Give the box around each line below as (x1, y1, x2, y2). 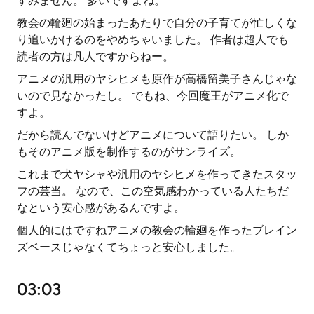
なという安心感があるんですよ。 (17, 201, 185, 214)
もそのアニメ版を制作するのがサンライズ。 (17, 145, 241, 158)
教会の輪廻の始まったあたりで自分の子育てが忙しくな (17, 16, 297, 29)
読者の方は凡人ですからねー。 (17, 50, 174, 63)
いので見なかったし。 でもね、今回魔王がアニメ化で (17, 89, 289, 102)
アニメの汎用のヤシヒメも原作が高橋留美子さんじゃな (17, 72, 297, 86)
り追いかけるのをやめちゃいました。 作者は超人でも (17, 33, 289, 46)
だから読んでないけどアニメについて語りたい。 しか (17, 128, 289, 142)
